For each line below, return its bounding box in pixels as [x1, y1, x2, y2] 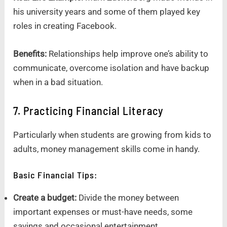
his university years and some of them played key [13, 7, 201, 17]
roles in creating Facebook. [13, 21, 117, 31]
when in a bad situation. [13, 77, 103, 88]
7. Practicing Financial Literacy [13, 103, 164, 117]
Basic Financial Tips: [13, 169, 98, 180]
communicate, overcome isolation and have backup [13, 63, 210, 73]
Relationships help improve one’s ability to [47, 49, 209, 59]
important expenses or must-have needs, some [13, 206, 193, 217]
